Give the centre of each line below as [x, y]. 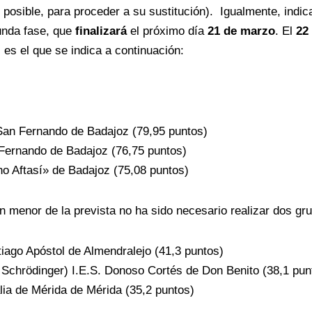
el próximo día [167, 31]
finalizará [101, 31]
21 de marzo [241, 31]
